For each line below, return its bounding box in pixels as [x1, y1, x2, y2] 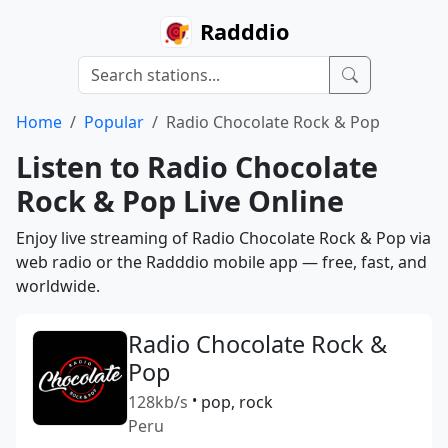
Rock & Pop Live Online [16, 181, 344, 220]
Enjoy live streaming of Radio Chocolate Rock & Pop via [16, 227, 431, 249]
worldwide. [16, 275, 100, 297]
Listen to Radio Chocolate [16, 147, 378, 186]
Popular [84, 111, 144, 133]
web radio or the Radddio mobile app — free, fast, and [16, 251, 427, 273]
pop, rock [201, 391, 273, 413]
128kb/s [128, 391, 188, 413]
